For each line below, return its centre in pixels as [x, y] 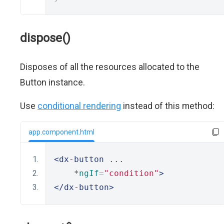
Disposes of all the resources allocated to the [110, 67]
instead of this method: [168, 106]
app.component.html [61, 132]
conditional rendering [79, 106]
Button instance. [52, 82]
